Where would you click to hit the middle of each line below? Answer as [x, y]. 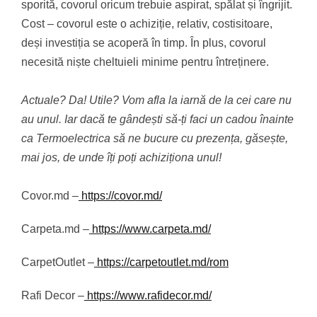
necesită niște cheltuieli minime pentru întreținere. [145, 62]
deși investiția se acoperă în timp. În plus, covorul [144, 43]
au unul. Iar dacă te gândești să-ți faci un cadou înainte [157, 119]
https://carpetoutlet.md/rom [161, 262]
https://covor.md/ [120, 196]
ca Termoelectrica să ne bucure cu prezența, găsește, [155, 138]
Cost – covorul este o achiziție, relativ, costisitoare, [147, 24]
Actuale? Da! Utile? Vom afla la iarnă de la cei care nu [156, 100]
